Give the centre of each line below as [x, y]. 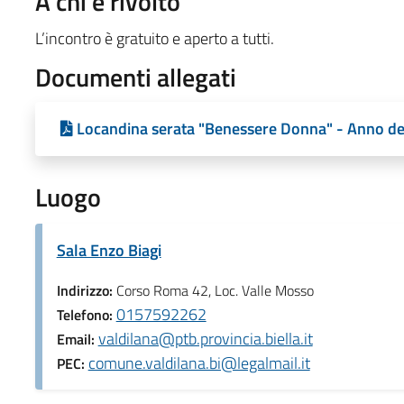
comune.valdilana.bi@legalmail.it [199, 363]
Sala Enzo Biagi [109, 250]
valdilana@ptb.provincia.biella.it [205, 338]
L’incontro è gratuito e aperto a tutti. [154, 38]
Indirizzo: [86, 290]
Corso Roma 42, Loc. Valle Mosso [215, 290]
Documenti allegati [135, 77]
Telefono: [86, 314]
